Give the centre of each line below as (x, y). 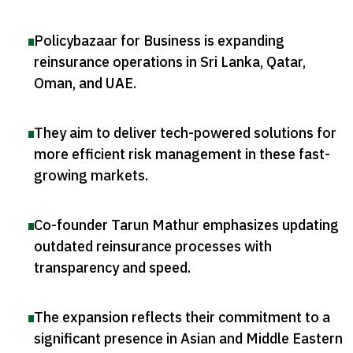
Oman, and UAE (84, 84)
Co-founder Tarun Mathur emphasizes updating (186, 225)
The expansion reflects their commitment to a (182, 318)
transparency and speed (111, 268)
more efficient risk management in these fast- (182, 154)
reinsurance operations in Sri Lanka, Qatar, (170, 62)
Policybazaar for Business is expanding (159, 41)
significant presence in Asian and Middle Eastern (188, 339)
